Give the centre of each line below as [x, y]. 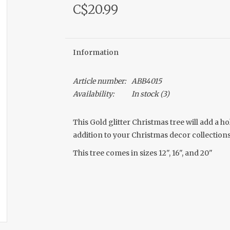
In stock [145, 94]
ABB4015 [146, 81]
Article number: [99, 81]
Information [95, 52]
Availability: [93, 94]
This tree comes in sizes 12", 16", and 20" [142, 153]
